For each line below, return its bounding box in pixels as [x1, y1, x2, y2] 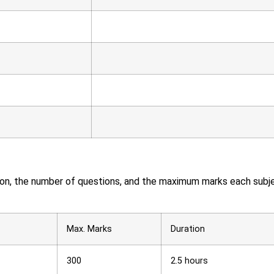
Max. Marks [67, 223, 112, 234]
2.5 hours [171, 255, 208, 266]
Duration [171, 223, 205, 234]
